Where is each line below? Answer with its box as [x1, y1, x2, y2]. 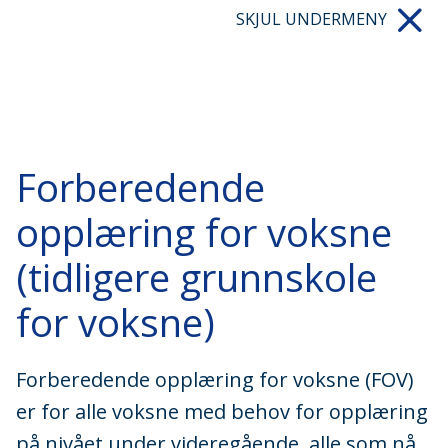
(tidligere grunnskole [16, 251, 377, 303]
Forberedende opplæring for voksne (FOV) [16, 366, 414, 393]
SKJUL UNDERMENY [236, 7, 387, 30]
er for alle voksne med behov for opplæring [16, 398, 428, 425]
